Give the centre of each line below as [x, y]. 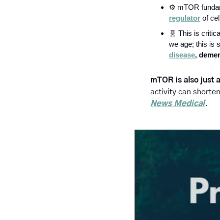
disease [182, 55]
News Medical [178, 104]
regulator [185, 18]
